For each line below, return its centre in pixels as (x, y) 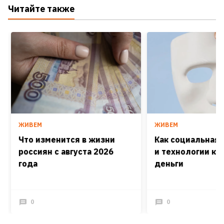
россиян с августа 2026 (66, 151)
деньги (169, 163)
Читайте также (41, 9)
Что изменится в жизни (67, 139)
